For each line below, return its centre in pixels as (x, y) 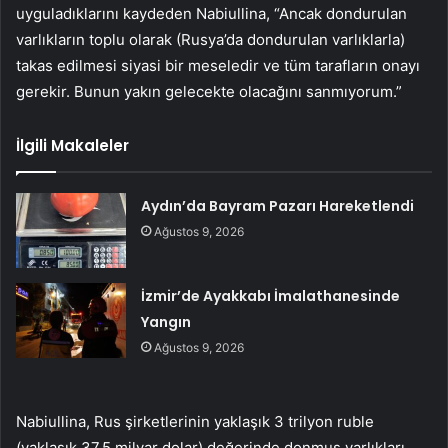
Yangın (166, 321)
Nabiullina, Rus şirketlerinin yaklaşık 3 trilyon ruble (195, 421)
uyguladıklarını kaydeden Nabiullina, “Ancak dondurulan (211, 13)
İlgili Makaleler (72, 145)
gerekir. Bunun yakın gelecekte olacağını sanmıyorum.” (209, 91)
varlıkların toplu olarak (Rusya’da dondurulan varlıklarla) (210, 39)
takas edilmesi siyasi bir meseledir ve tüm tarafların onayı (218, 65)
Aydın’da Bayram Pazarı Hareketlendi (278, 205)
